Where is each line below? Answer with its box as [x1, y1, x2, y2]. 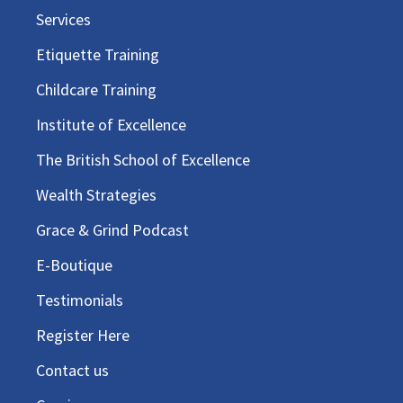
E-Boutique [36, 255, 113, 275]
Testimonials [36, 290, 124, 310]
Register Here [36, 325, 130, 345]
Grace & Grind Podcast [36, 219, 190, 240]
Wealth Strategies [36, 184, 157, 205]
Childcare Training [36, 79, 157, 100]
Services [36, 9, 92, 30]
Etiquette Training [36, 44, 160, 65]
